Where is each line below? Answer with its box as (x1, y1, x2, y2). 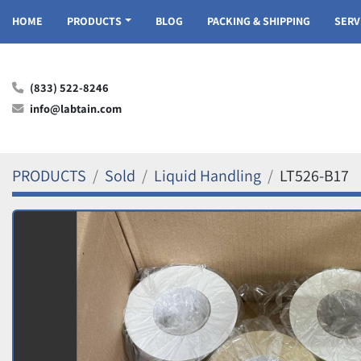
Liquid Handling (154, 165, 261, 186)
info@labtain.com (30, 101, 122, 116)
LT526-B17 (280, 165, 349, 186)
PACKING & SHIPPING (212, 14, 310, 28)
